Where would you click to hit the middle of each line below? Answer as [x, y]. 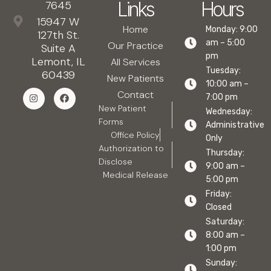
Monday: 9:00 [232, 29]
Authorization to [131, 148]
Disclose [115, 161]
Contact [135, 94]
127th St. [58, 35]
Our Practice [135, 45]
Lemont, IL [58, 61]
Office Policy [135, 135]
